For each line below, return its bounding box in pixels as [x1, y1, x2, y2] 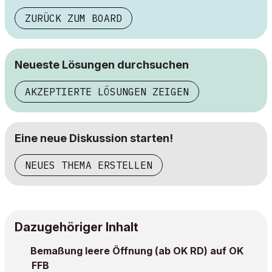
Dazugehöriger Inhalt [15, 220, 138, 234]
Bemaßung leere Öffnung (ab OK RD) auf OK [30, 245, 243, 257]
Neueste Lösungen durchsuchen [15, 58, 189, 71]
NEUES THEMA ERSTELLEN [25, 159, 152, 171]
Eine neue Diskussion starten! [15, 132, 173, 144]
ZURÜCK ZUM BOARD [25, 12, 122, 24]
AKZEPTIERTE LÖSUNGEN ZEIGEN [25, 86, 189, 98]
